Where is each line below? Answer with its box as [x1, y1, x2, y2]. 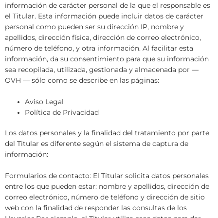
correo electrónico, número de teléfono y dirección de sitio [5, 193, 205, 201]
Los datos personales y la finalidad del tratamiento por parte [5, 129, 209, 137]
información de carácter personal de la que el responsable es [5, 1, 210, 9]
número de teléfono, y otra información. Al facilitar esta [5, 44, 193, 52]
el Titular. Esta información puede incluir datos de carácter [5, 12, 203, 20]
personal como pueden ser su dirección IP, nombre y [5, 22, 184, 31]
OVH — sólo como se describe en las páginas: [5, 76, 159, 84]
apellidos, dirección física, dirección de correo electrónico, [5, 33, 201, 41]
